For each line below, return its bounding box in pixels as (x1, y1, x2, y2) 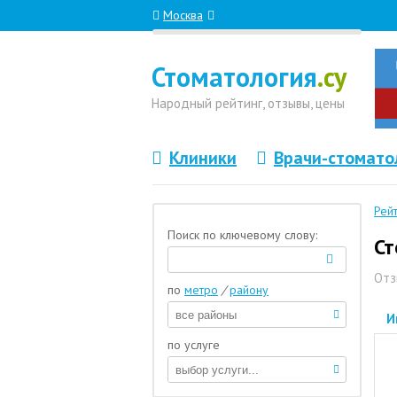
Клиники (169, 146, 237, 169)
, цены (310, 95, 345, 112)
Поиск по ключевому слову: (167, 227, 317, 243)
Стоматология (152, 59, 317, 94)
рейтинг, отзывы (215, 95, 310, 112)
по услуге (167, 337, 220, 353)
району (230, 282, 269, 298)
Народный (152, 95, 215, 112)
